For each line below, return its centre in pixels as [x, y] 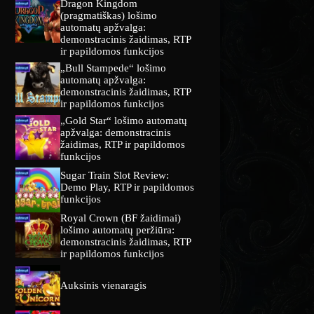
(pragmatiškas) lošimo [109, 16]
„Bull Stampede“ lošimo [114, 68]
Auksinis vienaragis [104, 285]
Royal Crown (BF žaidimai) [121, 218]
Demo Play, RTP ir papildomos [128, 187]
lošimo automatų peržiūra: [118, 230]
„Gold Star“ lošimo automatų [124, 121]
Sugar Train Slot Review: [115, 176]
